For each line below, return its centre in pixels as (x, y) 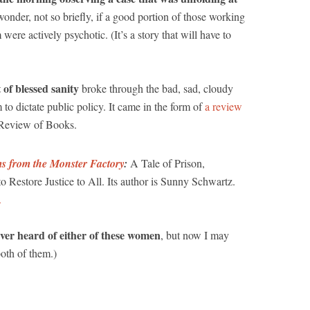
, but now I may (195, 235)
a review (224, 106)
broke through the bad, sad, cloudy (156, 88)
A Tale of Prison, (166, 163)
